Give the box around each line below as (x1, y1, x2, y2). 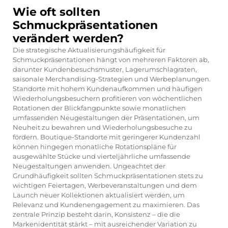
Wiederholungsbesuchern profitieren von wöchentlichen (13, 94, 202, 102)
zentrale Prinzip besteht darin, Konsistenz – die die (13, 210, 180, 218)
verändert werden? (13, 31, 124, 45)
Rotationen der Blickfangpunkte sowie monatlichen (13, 103, 186, 112)
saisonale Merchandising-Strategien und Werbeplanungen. (13, 74, 211, 83)
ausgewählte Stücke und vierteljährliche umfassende (13, 152, 190, 160)
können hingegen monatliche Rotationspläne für (13, 142, 177, 151)
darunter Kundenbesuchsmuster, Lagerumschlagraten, (13, 65, 197, 73)
